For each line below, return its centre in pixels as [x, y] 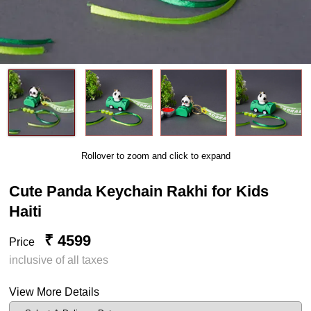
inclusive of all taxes [59, 260]
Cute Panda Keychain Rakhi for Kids [139, 191]
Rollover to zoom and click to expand [155, 155]
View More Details [54, 292]
